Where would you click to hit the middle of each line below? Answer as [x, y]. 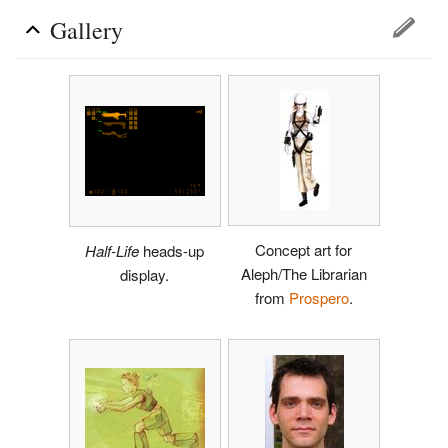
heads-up [171, 250]
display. [144, 274]
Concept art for [303, 249]
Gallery [86, 30]
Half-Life [112, 250]
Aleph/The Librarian [303, 273]
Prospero [318, 297]
